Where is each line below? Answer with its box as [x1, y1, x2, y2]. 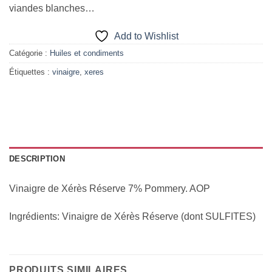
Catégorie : [9, 49, 50, 58]
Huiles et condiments [50, 49, 124, 58]
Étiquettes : [9, 67, 52, 77]
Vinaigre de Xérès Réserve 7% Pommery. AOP [9, 183, 210, 194]
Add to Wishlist [114, 31, 178, 42]
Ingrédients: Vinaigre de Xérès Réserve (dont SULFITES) [9, 211, 256, 222]
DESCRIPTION [9, 154, 65, 163]
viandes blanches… [9, 3, 95, 14]
